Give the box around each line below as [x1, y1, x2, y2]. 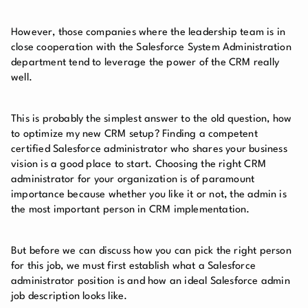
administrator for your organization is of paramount [11, 174, 255, 185]
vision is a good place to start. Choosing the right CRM [11, 159, 267, 170]
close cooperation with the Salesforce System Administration [11, 42, 291, 53]
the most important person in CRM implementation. [11, 204, 250, 215]
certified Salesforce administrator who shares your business [11, 144, 287, 155]
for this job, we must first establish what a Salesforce [11, 261, 256, 272]
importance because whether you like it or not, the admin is [11, 189, 287, 200]
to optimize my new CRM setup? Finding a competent [11, 129, 258, 140]
